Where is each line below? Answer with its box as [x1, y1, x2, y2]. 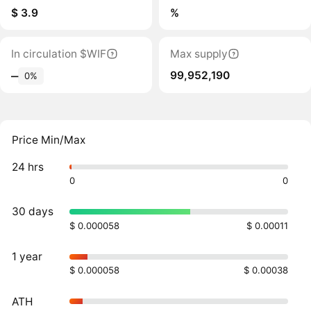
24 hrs [12, 160, 44, 174]
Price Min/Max [12, 133, 86, 147]
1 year [12, 249, 43, 263]
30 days [12, 205, 54, 219]
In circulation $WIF [10, 47, 106, 60]
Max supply [169, 47, 228, 60]
